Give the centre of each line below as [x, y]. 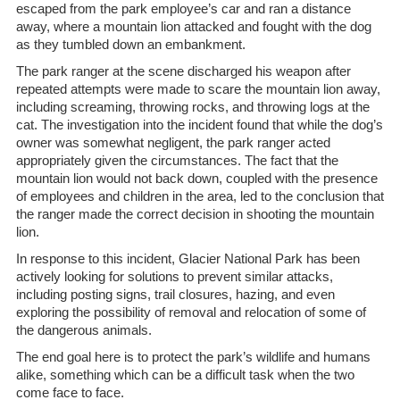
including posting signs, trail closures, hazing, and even [175, 294]
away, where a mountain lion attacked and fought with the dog [193, 26]
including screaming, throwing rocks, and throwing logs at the [192, 107]
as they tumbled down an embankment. [130, 44]
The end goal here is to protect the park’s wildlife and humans [193, 357]
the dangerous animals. [83, 330]
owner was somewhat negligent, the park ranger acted [173, 142]
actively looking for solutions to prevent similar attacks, [174, 276]
